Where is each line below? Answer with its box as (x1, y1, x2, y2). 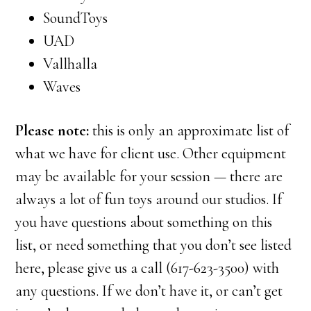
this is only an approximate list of (89, 121, 289, 140)
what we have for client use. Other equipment (15, 144, 287, 162)
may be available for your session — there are (15, 167, 283, 185)
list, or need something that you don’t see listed (15, 236, 292, 254)
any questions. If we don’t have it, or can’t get (15, 282, 283, 300)
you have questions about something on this (15, 213, 273, 231)
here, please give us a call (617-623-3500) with (15, 259, 280, 277)
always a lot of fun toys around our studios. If (15, 190, 283, 208)
